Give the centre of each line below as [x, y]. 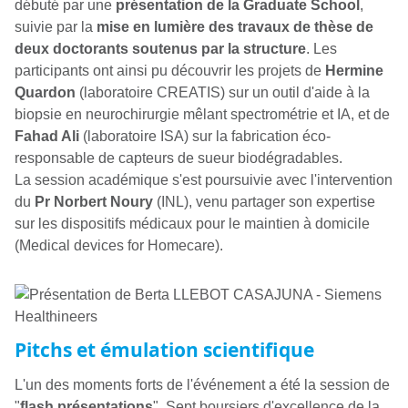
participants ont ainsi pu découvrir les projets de [170, 70]
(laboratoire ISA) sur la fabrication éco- [205, 136]
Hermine [354, 70]
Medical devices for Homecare [117, 245]
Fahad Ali [47, 136]
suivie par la [56, 26]
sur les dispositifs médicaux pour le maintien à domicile [192, 223]
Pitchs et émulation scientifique [164, 350]
